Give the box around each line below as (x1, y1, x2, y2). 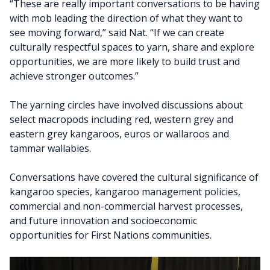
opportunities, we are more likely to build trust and (10, 54, 240, 68)
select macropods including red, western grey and (10, 112, 233, 126)
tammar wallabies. (10, 141, 91, 155)
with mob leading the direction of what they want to (10, 11, 243, 25)
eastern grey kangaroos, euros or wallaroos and (10, 127, 229, 140)
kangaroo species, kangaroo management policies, (10, 184, 240, 198)
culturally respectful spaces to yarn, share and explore (10, 40, 254, 54)
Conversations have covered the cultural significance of (10, 170, 259, 184)
